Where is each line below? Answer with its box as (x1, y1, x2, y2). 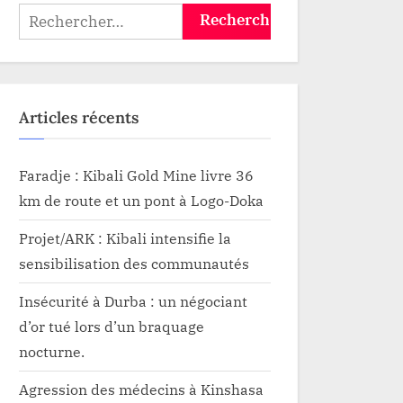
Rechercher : (18, 4, 105, 24)
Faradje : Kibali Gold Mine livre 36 (19, 166, 254, 185)
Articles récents (19, 106, 139, 128)
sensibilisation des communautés (19, 254, 249, 273)
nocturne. (19, 342, 85, 362)
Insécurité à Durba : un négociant (19, 291, 247, 311)
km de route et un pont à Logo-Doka (19, 191, 264, 210)
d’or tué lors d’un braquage (19, 317, 204, 336)
